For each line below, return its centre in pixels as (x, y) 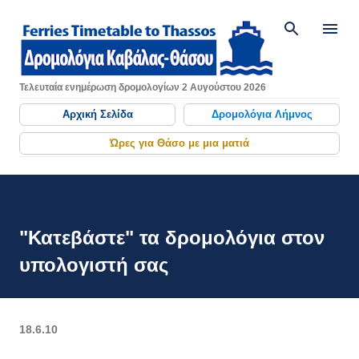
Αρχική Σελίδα (97, 115)
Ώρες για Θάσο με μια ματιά (179, 143)
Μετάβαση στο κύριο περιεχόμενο (179, 20)
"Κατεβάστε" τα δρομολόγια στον (172, 238)
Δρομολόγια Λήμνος (262, 115)
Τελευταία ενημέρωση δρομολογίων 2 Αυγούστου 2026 (143, 88)
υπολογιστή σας (94, 265)
